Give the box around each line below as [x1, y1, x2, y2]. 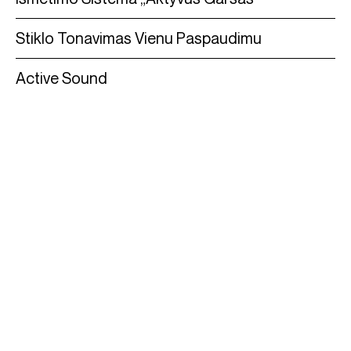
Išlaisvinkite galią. [118, 320, 233, 339]
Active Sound [16, 67, 107, 88]
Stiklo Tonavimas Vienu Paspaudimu [16, 27, 262, 48]
